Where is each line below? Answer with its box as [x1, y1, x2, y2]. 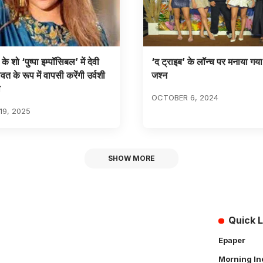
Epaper [218, 235, 245, 245]
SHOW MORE [108, 154, 155, 163]
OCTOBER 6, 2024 [151, 92, 218, 102]
